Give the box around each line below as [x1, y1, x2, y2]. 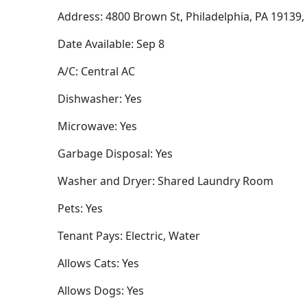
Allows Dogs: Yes [58, 283, 144, 299]
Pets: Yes [58, 201, 103, 217]
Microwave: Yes [58, 119, 137, 134]
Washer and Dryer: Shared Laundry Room [58, 173, 273, 189]
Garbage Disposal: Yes [58, 146, 173, 162]
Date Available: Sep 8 [58, 36, 164, 52]
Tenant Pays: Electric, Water [58, 228, 200, 244]
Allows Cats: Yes [58, 256, 139, 271]
